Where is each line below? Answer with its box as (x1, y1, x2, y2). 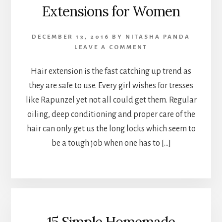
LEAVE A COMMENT (74, 44, 148, 51)
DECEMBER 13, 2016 (32, 33, 110, 40)
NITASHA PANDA (125, 33, 190, 40)
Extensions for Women (42, 2, 180, 20)
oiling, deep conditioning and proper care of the (27, 110, 195, 119)
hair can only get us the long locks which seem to (26, 124, 196, 133)
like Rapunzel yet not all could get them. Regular (25, 95, 197, 105)
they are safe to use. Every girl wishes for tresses (29, 81, 193, 90)
